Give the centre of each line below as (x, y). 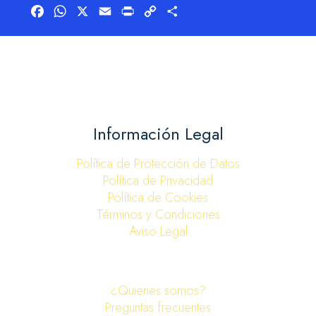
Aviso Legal (158, 231)
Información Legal (158, 134)
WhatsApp (92, 11)
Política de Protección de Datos (158, 164)
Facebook (69, 11)
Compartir (203, 11)
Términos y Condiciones (158, 214)
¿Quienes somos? (158, 291)
